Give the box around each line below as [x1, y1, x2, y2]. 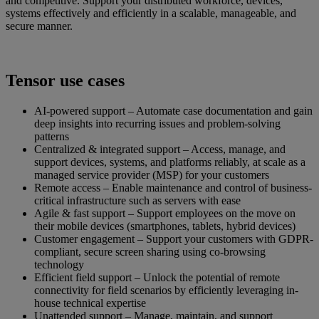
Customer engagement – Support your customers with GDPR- [34, 232, 313, 245]
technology [34, 258, 84, 271]
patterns [34, 130, 69, 142]
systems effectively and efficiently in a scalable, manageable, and [6, 7, 296, 19]
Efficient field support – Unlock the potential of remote [34, 271, 280, 283]
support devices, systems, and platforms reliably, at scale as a [34, 155, 305, 168]
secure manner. [6, 20, 73, 32]
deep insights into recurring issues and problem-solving [34, 117, 281, 130]
